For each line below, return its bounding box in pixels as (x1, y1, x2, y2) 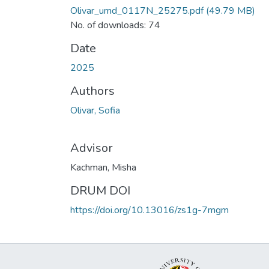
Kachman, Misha (70, 160, 136, 174)
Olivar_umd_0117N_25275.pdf (70, 4, 204, 17)
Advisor (70, 139, 113, 156)
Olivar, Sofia (70, 103, 120, 117)
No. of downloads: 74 (70, 18, 160, 32)
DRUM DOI (70, 182, 130, 199)
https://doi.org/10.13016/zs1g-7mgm (70, 203, 229, 217)
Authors (70, 82, 115, 99)
